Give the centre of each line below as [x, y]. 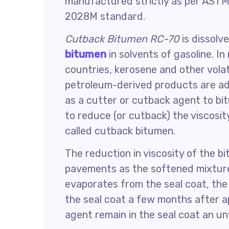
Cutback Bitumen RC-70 [122, 39]
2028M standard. [105, 16]
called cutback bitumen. [120, 131]
